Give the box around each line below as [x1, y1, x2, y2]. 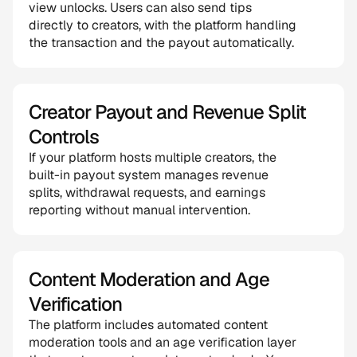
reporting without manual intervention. [29, 202, 250, 218]
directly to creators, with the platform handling [29, 17, 296, 33]
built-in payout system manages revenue [29, 167, 269, 183]
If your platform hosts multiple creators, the [29, 149, 277, 166]
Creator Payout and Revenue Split [29, 100, 307, 124]
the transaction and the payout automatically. [29, 34, 294, 51]
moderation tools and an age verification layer [29, 334, 296, 351]
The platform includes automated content [29, 316, 268, 333]
